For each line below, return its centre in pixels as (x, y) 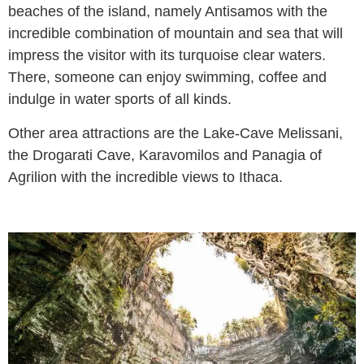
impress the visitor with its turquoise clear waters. (167, 56)
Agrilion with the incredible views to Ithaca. (145, 177)
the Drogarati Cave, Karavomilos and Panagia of (165, 155)
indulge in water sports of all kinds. (120, 100)
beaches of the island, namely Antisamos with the (168, 12)
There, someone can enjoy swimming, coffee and (167, 78)
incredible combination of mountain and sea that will (175, 34)
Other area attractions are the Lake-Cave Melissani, (175, 133)
